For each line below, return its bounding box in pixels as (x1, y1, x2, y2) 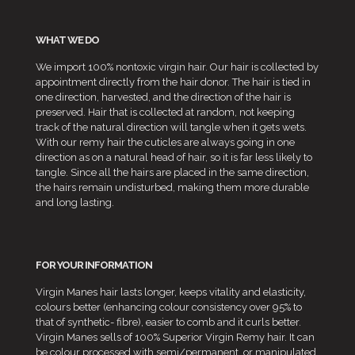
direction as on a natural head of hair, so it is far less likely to (36, 151, 312, 163)
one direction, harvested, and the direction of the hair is (36, 90, 291, 103)
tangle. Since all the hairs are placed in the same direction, (36, 166, 309, 178)
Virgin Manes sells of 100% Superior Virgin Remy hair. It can (36, 330, 315, 343)
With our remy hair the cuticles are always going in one (36, 136, 295, 148)
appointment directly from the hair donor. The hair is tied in (36, 75, 311, 88)
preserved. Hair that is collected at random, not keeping (36, 105, 295, 118)
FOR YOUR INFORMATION (36, 258, 152, 271)
